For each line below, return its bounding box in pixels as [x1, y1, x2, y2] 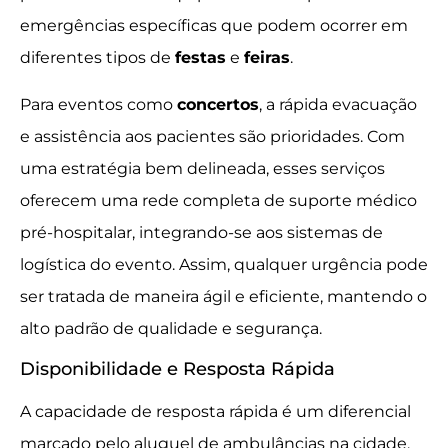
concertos [177, 94, 259, 114]
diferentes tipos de [20, 48, 175, 68]
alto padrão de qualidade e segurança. [20, 318, 322, 338]
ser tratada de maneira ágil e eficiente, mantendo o [20, 286, 427, 306]
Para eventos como [20, 94, 177, 114]
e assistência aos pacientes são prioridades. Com [20, 126, 405, 146]
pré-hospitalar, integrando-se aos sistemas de [20, 222, 383, 242]
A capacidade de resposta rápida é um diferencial [20, 402, 411, 422]
